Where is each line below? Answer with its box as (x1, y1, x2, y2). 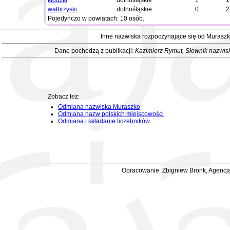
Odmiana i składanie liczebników (58, 118, 150, 125)
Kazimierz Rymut (135, 47, 182, 54)
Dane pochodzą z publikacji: (54, 47, 135, 54)
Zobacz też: (48, 93, 80, 100)
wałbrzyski (48, 6, 77, 13)
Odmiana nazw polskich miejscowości (58, 110, 164, 118)
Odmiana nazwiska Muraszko (58, 103, 140, 110)
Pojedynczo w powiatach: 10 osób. (48, 15, 144, 22)
